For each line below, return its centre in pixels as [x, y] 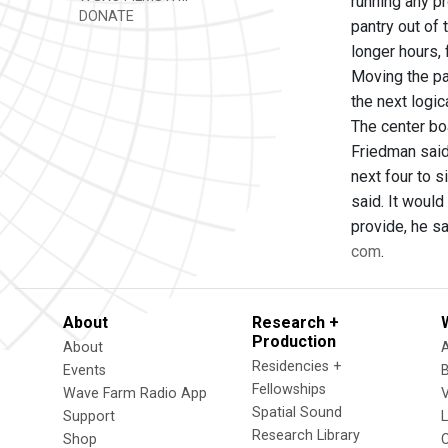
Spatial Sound [297, 412]
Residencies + [297, 366]
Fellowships [289, 389]
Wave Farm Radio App [135, 393]
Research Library [306, 435]
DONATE [104, 16]
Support [89, 416]
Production [294, 341]
